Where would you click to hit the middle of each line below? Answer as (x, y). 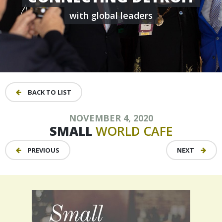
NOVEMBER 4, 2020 (111, 118)
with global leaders (111, 15)
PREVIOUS (43, 150)
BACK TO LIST (49, 92)
